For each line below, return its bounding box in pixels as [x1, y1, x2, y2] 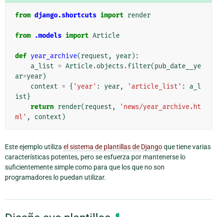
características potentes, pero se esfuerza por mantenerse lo [5, 153, 186, 161]
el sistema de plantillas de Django [63, 143, 162, 151]
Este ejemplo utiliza [5, 143, 63, 151]
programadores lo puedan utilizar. [5, 173, 106, 182]
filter [127, 62, 151, 71]
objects [96, 62, 124, 71]
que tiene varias [162, 143, 211, 151]
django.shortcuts [34, 11, 96, 20]
